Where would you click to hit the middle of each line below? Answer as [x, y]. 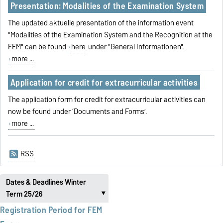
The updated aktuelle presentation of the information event [101, 23]
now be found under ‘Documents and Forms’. [78, 111]
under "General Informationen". [135, 47]
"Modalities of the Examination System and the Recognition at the [111, 35]
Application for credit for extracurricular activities [104, 82]
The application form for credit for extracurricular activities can [107, 99]
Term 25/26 [24, 194]
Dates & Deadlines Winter [46, 182]
